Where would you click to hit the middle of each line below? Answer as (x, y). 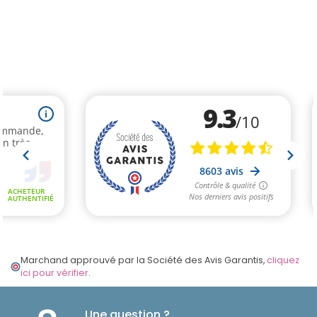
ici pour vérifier (54, 273)
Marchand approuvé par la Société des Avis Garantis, (143, 260)
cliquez (283, 260)
